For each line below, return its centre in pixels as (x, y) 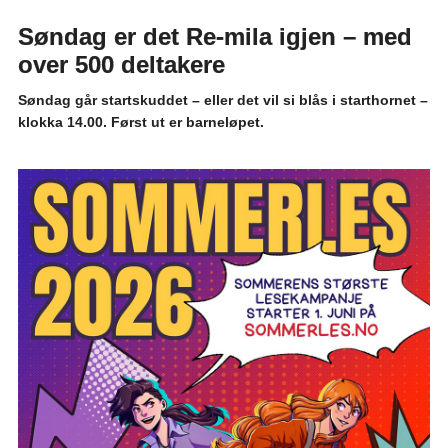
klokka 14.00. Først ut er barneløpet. (140, 122)
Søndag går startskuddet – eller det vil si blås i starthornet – (222, 100)
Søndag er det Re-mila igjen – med (214, 37)
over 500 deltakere (121, 65)
